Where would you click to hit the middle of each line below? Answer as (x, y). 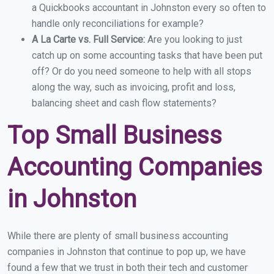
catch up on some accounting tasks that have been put (147, 56)
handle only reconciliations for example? (118, 24)
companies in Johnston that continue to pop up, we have (127, 252)
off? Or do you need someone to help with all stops (142, 72)
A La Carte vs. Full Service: (90, 40)
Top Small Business (115, 136)
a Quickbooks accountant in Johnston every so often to (149, 8)
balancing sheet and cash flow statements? (124, 103)
